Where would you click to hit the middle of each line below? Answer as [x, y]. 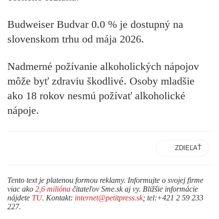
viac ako [21, 189]
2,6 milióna [53, 189]
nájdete [20, 197]
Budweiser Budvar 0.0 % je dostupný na [95, 24]
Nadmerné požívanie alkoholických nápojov [103, 66]
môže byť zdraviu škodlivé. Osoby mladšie [101, 81]
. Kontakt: [58, 197]
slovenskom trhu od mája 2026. [76, 39]
